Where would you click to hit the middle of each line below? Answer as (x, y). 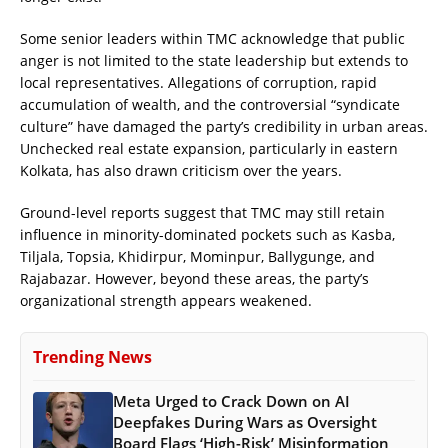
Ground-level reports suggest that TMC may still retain (202, 212)
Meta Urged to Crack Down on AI (231, 400)
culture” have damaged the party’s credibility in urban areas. (224, 126)
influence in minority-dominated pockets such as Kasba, (207, 234)
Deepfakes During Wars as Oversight (245, 421)
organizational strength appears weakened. (166, 300)
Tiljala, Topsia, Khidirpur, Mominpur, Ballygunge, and (197, 256)
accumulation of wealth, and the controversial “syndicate (210, 104)
